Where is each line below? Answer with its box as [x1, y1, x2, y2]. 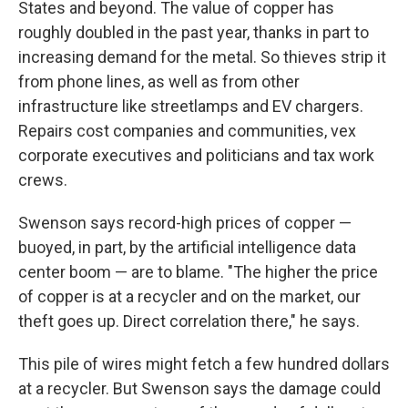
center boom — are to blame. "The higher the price [18, 262, 378, 281]
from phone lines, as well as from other [18, 72, 300, 91]
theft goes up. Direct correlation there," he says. [18, 311, 360, 331]
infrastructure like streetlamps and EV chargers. [18, 97, 363, 116]
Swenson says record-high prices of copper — [18, 213, 352, 232]
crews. [18, 170, 67, 189]
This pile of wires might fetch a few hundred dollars [18, 354, 390, 373]
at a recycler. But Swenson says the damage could [18, 379, 381, 398]
